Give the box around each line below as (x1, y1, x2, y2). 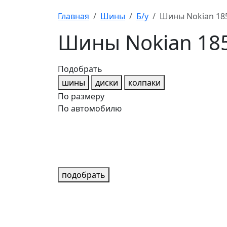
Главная (58, 10, 89, 22)
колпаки (128, 77, 161, 88)
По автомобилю (58, 102, 122, 114)
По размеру (58, 90, 104, 102)
